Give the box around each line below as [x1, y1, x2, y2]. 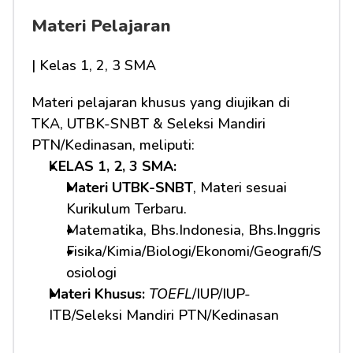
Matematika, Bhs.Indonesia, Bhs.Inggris [66, 221, 321, 240]
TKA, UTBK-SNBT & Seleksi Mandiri [32, 114, 266, 133]
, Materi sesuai [193, 178, 287, 197]
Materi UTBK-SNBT [66, 178, 193, 197]
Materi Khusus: [49, 284, 149, 303]
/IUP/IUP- [192, 284, 251, 303]
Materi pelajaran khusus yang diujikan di [32, 93, 290, 112]
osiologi [66, 263, 117, 282]
